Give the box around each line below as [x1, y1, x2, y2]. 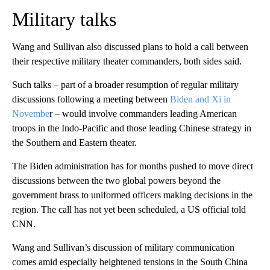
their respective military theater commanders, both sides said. [12, 55, 242, 66]
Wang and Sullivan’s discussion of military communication [12, 242, 234, 253]
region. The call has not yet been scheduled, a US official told [12, 204, 246, 215]
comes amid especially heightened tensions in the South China [12, 256, 248, 267]
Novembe [12, 108, 49, 119]
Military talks [12, 8, 116, 30]
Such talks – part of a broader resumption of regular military [12, 79, 239, 90]
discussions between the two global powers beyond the [12, 175, 221, 186]
